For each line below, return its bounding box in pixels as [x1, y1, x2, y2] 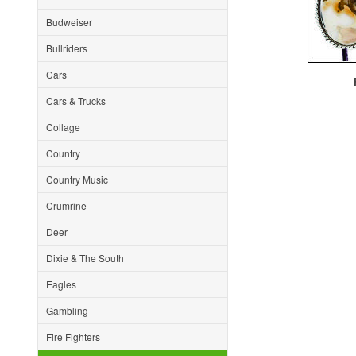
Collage [46, 120, 80, 133]
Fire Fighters [46, 330, 100, 343]
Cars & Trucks [46, 94, 106, 107]
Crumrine [46, 199, 87, 212]
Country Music [46, 172, 108, 186]
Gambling [46, 304, 88, 317]
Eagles [46, 277, 76, 291]
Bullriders [46, 41, 87, 55]
